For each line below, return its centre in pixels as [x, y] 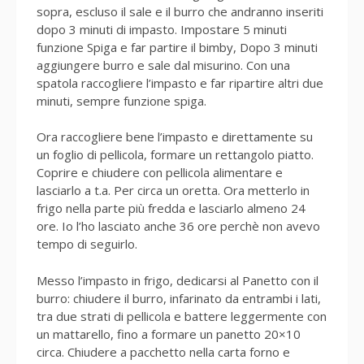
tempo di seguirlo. [87, 244]
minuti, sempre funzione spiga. [121, 100]
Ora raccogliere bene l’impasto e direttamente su [175, 136]
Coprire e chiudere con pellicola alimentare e [160, 172]
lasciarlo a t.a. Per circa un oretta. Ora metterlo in [173, 190]
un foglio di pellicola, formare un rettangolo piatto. [175, 154]
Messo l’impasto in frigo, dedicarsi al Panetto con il [178, 280]
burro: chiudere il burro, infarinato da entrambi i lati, [179, 298]
